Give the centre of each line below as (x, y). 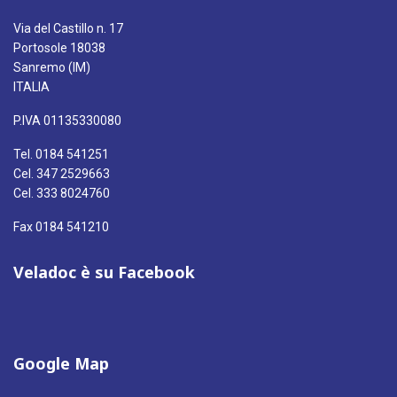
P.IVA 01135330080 (67, 120)
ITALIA (31, 86)
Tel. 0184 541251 (61, 154)
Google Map (61, 363)
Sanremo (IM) (52, 67)
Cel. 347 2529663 (62, 173)
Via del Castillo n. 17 (68, 28)
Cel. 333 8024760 (62, 193)
